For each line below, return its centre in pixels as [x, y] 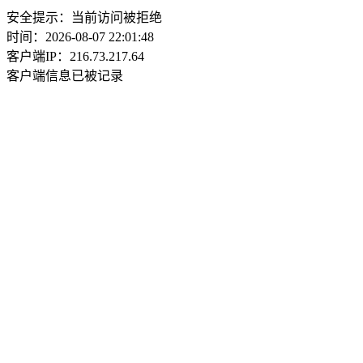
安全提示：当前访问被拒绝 [84, 17]
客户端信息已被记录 [65, 76]
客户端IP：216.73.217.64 [75, 56]
